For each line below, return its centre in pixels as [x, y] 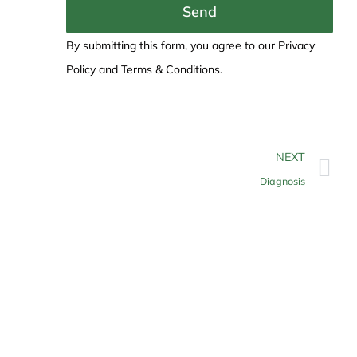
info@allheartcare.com [104, 343]
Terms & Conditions [170, 69]
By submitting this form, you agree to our [172, 45]
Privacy [296, 45]
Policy [80, 69]
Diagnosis [282, 180]
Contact [46, 297]
